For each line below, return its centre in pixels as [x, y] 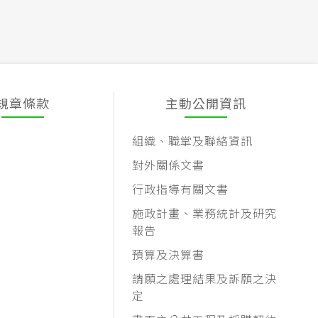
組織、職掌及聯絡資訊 [193, 141]
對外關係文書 [169, 165]
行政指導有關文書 [181, 189]
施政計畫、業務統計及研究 [205, 213]
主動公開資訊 [205, 103]
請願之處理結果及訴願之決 [205, 279]
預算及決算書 [169, 254]
